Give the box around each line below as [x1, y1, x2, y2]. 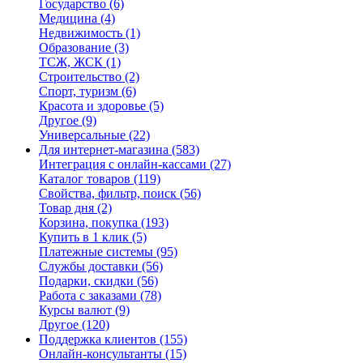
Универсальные [39, 128, 126, 142]
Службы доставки [39, 259, 139, 273]
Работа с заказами [39, 288, 137, 302]
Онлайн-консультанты [39, 347, 162, 361]
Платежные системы [39, 245, 153, 258]
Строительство [39, 70, 122, 83]
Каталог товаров [39, 172, 130, 186]
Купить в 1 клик [39, 230, 129, 244]
